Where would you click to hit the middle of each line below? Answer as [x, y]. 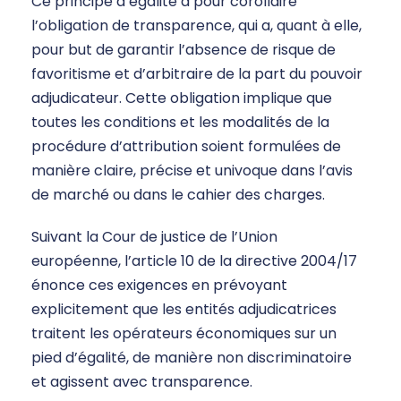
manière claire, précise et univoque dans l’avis [192, 171]
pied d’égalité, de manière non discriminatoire [192, 358]
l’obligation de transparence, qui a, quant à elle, [196, 26]
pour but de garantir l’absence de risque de [183, 50]
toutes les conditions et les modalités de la [180, 123]
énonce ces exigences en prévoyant [159, 286]
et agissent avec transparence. [142, 382]
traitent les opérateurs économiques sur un [184, 334]
